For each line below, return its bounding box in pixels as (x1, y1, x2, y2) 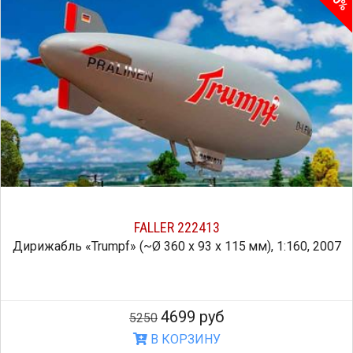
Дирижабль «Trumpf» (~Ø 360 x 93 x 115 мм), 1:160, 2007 (12, 239, 341, 254)
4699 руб (161, 307, 224, 326)
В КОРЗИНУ (147, 332, 221, 347)
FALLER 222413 (133, 219, 220, 236)
